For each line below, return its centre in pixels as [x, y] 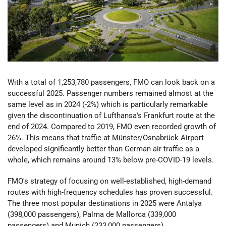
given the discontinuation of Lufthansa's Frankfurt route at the [111, 115]
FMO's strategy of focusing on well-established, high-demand [109, 181]
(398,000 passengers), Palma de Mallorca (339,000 [92, 215]
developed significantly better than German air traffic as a [103, 149]
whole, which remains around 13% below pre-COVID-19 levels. [111, 160]
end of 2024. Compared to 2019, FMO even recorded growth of [112, 126]
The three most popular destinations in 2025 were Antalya [105, 204]
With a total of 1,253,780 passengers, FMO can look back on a [111, 82]
